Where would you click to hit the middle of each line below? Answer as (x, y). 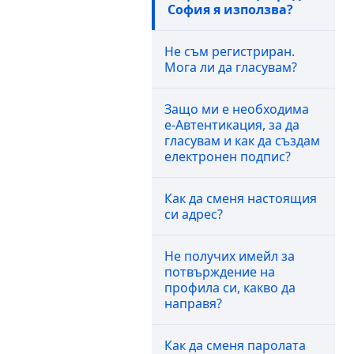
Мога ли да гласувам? (231, 67)
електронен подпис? (228, 156)
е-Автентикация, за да (232, 125)
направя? (193, 303)
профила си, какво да (230, 288)
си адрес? (194, 214)
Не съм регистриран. (230, 51)
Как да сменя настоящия (241, 198)
